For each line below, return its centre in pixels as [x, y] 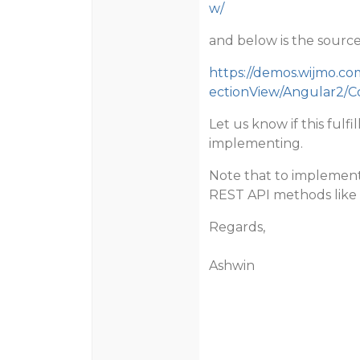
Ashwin [231, 266]
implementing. [256, 143]
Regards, [237, 227]
